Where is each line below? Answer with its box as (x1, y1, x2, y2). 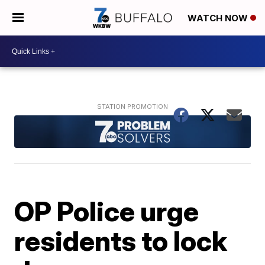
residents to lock (14, 224, 228, 257)
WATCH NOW (188, 12, 250, 24)
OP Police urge (14, 194, 199, 228)
